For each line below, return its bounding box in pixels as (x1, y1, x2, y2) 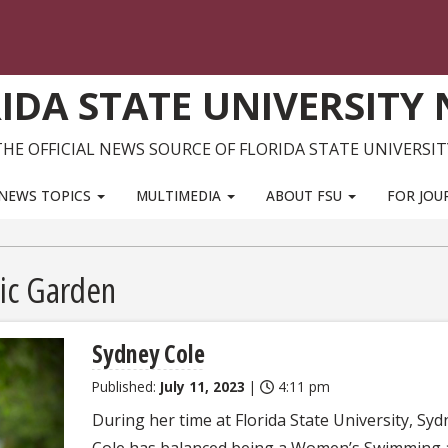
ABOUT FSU (266, 185, 347, 205)
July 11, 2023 (160, 377, 245, 397)
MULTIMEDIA (136, 185, 225, 205)
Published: (92, 377, 160, 397)
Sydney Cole (92, 337, 205, 371)
